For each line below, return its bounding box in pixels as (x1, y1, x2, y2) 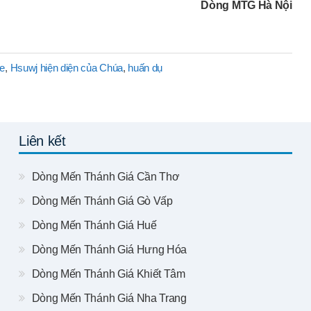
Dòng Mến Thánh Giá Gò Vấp (29, 194, 173, 207)
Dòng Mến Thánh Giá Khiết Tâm (29, 267, 185, 280)
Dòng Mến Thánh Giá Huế (29, 219, 157, 231)
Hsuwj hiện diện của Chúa (10, 61, 123, 74)
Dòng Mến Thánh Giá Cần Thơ (29, 170, 180, 183)
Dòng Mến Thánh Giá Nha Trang (29, 292, 187, 304)
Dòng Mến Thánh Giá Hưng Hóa (29, 243, 187, 255)
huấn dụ (128, 61, 163, 74)
